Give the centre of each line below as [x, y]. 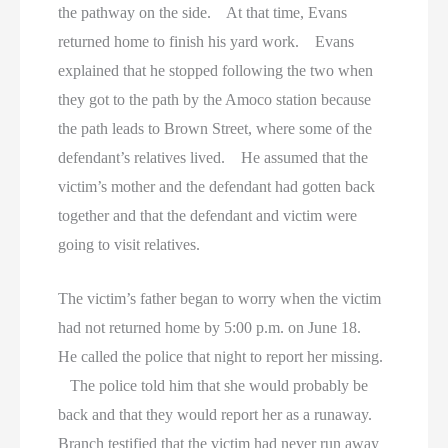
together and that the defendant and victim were [208, 215]
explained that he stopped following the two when [216, 70]
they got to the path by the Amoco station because [215, 99]
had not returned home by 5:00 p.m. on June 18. [216, 328]
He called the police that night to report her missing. [221, 357]
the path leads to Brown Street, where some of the [215, 128]
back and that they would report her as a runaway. [221, 415]
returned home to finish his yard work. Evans [206, 41]
